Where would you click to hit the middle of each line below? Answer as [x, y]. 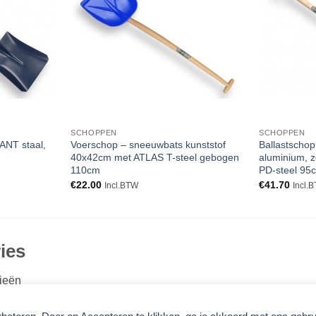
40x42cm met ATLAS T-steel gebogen [155, 158]
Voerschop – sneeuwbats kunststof [148, 145]
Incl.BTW [122, 185]
